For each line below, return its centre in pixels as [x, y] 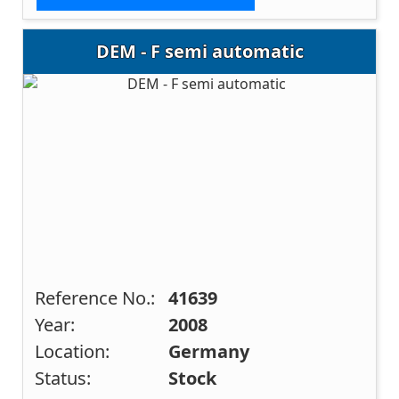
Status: [63, 378]
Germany [209, 351]
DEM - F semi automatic [199, 51]
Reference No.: [95, 297]
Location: [73, 351]
